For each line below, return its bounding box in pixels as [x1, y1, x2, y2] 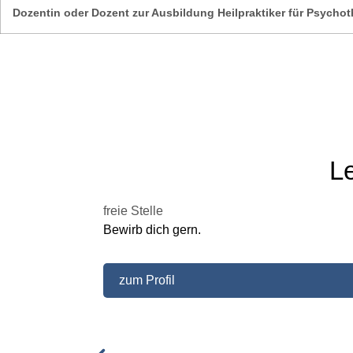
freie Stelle [102, 203, 163, 217]
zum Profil [118, 273, 175, 287]
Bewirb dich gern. [102, 222, 201, 236]
